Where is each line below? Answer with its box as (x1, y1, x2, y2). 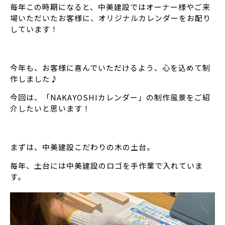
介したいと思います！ (10, 103, 90, 114)
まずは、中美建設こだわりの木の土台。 (10, 142, 155, 153)
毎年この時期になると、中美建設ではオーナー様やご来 (10, 2, 210, 13)
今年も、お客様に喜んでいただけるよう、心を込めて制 (10, 62, 210, 73)
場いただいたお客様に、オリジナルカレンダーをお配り (10, 13, 211, 24)
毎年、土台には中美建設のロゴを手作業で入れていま (10, 160, 203, 171)
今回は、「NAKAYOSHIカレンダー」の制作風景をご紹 (10, 92, 210, 103)
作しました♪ (10, 73, 58, 84)
